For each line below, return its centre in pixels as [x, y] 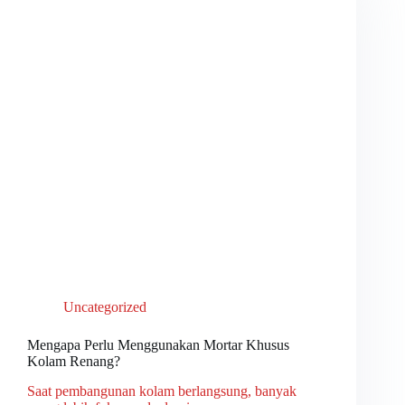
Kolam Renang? [74, 362]
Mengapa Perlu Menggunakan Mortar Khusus [158, 345]
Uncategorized [105, 307]
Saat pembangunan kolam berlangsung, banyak [162, 391]
